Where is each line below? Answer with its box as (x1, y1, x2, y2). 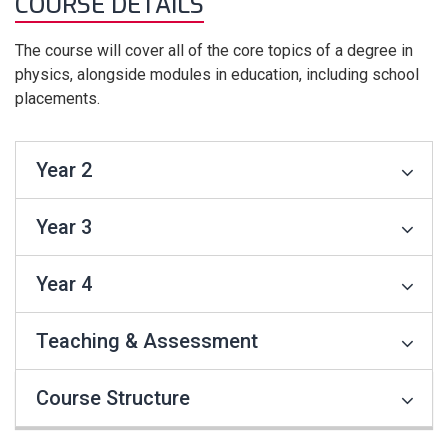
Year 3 (36, 215, 92, 239)
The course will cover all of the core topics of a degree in (15, 41, 413, 60)
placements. (15, 89, 100, 108)
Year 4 (36, 272, 92, 296)
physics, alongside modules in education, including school (15, 65, 419, 84)
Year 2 (36, 158, 92, 182)
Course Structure (36, 386, 190, 410)
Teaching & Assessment (36, 329, 258, 353)
